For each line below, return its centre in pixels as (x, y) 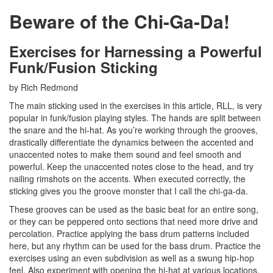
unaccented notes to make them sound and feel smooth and (125, 154)
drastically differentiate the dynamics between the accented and (131, 142)
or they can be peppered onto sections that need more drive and (133, 222)
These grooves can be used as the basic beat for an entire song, (134, 209)
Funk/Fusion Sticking (83, 67)
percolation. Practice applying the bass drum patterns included (129, 234)
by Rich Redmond (44, 87)
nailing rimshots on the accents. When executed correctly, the (127, 179)
